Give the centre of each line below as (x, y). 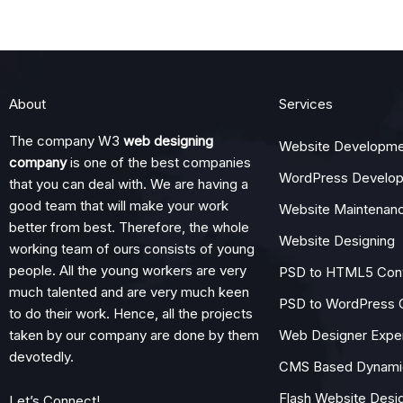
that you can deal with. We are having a (129, 184)
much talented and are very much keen (129, 291)
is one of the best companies (159, 162)
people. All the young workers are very (128, 270)
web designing (168, 140)
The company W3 (66, 140)
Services (306, 103)
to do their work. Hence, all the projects (131, 313)
